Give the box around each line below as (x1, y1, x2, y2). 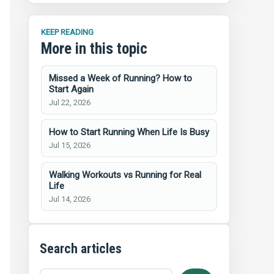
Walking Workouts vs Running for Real (49, 169, 201, 180)
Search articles (40, 241, 122, 256)
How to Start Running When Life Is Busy (49, 127, 209, 138)
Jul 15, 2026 (49, 141, 91, 150)
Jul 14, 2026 (49, 194, 91, 204)
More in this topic (41, 40, 147, 57)
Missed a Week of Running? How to (49, 73, 192, 84)
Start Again (49, 84, 94, 95)
